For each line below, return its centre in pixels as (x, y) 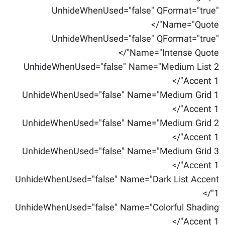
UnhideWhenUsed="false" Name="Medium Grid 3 (121, 152)
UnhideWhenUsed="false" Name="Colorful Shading (117, 208)
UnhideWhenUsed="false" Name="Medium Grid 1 (121, 95)
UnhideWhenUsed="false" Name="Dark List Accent (117, 180)
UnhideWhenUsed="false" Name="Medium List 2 (121, 67)
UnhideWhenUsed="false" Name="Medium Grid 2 (121, 124)
